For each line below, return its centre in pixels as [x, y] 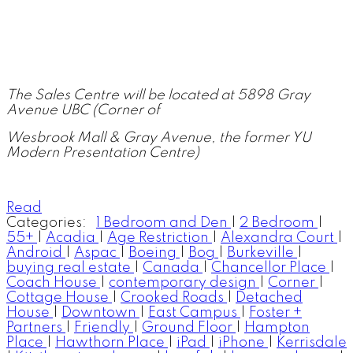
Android [36, 253]
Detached [269, 298]
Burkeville [262, 253]
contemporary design [184, 283]
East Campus [194, 313]
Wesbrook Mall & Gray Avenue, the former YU [159, 138]
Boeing [154, 253]
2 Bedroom [279, 223]
